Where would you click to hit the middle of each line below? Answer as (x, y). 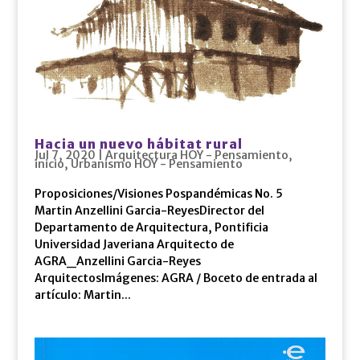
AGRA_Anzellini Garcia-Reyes (117, 262)
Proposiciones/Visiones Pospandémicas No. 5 (161, 194)
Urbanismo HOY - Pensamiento (156, 164)
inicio (49, 164)
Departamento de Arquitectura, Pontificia (151, 228)
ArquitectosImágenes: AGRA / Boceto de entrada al (176, 278)
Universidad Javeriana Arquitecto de (134, 245)
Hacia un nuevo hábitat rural (138, 144)
